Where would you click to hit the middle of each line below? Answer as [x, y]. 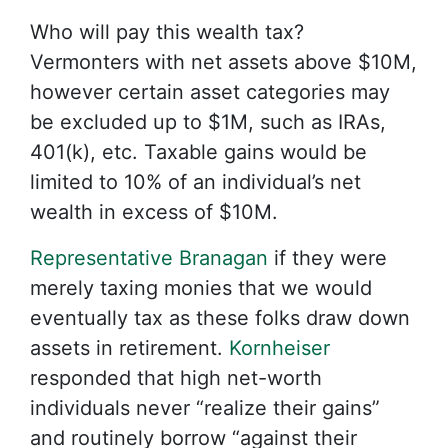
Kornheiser [279, 348]
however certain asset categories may [210, 92]
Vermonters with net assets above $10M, [223, 62]
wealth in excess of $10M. [154, 212]
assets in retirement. [129, 348]
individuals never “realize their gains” [205, 408]
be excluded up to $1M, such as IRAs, [208, 122]
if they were [327, 258]
